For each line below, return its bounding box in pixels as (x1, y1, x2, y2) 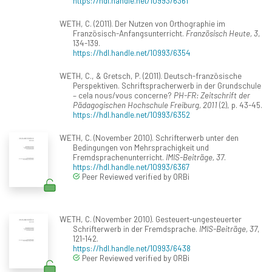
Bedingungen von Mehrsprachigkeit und (73, 142, 209, 153)
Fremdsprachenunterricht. (73, 152, 166, 163)
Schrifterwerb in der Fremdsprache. (73, 223, 199, 234)
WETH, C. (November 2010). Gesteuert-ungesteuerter (59, 214, 242, 225)
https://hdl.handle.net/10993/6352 (73, 109, 190, 120)
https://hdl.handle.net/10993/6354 (73, 47, 191, 58)
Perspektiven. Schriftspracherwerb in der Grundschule (73, 80, 261, 91)
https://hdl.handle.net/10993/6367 (73, 161, 189, 172)
